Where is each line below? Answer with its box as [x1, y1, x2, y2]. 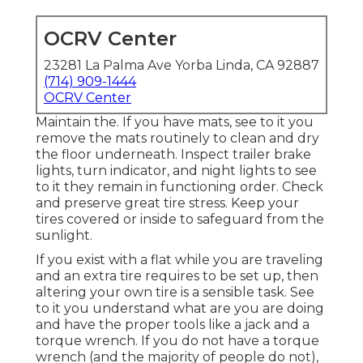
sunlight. [36, 228, 92, 244]
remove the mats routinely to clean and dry [36, 130, 319, 147]
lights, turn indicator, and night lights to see [36, 163, 317, 179]
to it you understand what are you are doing [36, 301, 324, 317]
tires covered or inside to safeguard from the [36, 211, 324, 228]
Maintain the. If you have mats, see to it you [36, 114, 314, 130]
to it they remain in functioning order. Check [36, 179, 323, 195]
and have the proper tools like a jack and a [36, 317, 310, 333]
